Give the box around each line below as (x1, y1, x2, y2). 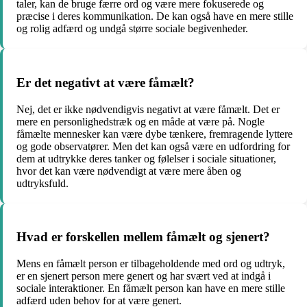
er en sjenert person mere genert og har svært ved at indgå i (16, 270, 271, 282)
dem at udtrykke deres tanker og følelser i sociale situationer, (16, 152, 276, 164)
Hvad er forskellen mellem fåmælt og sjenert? (16, 230, 270, 245)
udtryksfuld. (16, 177, 69, 189)
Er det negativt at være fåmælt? (16, 75, 195, 90)
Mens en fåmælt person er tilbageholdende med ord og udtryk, (16, 258, 285, 270)
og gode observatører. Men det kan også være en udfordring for (16, 140, 290, 152)
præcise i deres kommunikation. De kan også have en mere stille (16, 10, 293, 23)
